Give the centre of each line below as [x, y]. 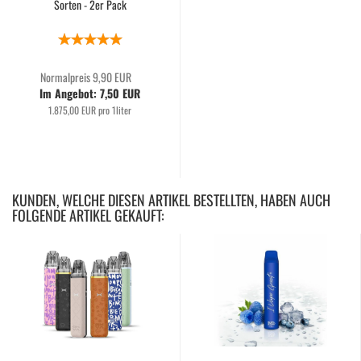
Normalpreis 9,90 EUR [86, 77]
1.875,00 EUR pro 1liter [90, 110]
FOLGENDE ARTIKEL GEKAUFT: [88, 215]
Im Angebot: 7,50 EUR [90, 93]
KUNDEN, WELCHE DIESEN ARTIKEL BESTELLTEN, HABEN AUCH [171, 200]
